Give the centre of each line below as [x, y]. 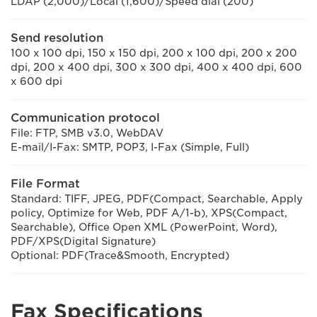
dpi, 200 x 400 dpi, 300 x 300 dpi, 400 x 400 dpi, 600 [156, 67]
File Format [45, 184]
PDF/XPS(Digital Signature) [83, 241]
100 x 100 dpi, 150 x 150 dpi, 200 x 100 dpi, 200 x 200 [154, 53]
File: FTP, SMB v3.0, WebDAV [87, 133]
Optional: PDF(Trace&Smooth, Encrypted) [120, 255]
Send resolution [57, 38]
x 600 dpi [36, 81]
